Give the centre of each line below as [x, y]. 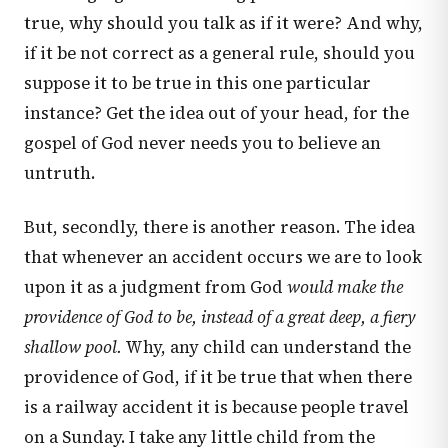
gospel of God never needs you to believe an [202, 143]
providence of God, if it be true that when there [218, 377]
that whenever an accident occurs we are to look [223, 257]
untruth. [59, 173]
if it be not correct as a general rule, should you [219, 53]
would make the [345, 287]
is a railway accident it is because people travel [216, 407]
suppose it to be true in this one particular [197, 83]
